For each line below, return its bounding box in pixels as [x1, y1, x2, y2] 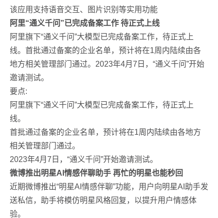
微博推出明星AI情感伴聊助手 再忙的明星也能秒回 [10, 169, 183, 177]
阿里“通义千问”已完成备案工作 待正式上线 [10, 19, 160, 27]
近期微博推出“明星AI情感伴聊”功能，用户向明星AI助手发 [10, 182, 208, 191]
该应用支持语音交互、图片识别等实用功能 [10, 5, 158, 14]
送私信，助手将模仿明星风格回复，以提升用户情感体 [10, 196, 197, 204]
